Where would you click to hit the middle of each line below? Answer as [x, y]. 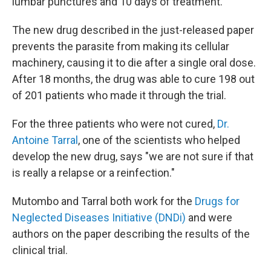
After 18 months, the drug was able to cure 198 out [133, 79]
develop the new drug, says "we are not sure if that [133, 156]
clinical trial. [40, 250]
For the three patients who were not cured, [115, 123]
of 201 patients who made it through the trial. [119, 95]
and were [209, 217]
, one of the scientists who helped [159, 140]
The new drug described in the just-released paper [133, 30]
